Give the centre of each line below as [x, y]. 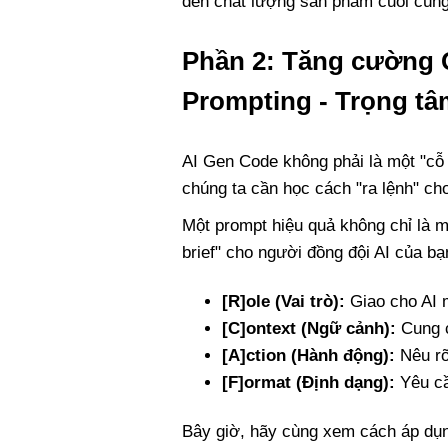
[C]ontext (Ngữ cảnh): [309, 328]
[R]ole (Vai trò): [283, 301]
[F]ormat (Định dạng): [308, 382]
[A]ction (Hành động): [308, 355]
